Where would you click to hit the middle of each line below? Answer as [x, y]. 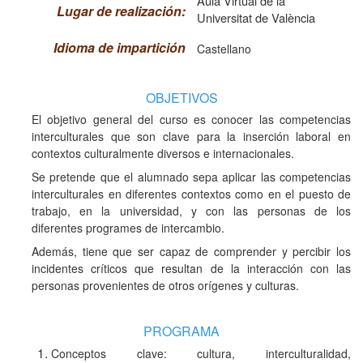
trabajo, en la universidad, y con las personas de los [191, 210]
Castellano [224, 48]
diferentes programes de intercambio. [128, 227]
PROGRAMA [181, 331]
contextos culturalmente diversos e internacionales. [163, 153]
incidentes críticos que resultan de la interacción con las [191, 268]
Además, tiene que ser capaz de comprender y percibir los [191, 251]
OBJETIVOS [181, 97]
